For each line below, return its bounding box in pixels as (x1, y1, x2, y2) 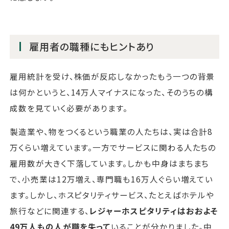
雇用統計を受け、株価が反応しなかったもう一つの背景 (10, 70, 215, 82)
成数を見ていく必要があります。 (10, 102, 128, 113)
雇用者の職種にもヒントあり (29, 39, 154, 54)
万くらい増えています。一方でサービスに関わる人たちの (10, 142, 217, 153)
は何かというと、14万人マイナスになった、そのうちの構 (10, 86, 214, 98)
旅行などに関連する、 (10, 205, 90, 217)
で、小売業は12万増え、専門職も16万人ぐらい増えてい (10, 173, 214, 185)
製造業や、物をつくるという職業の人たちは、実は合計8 (10, 126, 213, 138)
